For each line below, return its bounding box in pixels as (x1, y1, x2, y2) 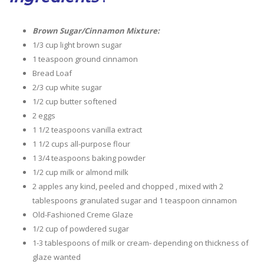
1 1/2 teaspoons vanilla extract (32, 124, 142, 136)
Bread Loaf (32, 68, 72, 79)
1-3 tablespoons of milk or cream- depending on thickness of (32, 237, 249, 249)
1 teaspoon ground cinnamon (32, 54, 138, 65)
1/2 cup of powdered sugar (32, 223, 129, 235)
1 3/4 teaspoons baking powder (32, 153, 146, 164)
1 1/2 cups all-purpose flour (32, 138, 130, 150)
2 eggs (32, 110, 55, 121)
